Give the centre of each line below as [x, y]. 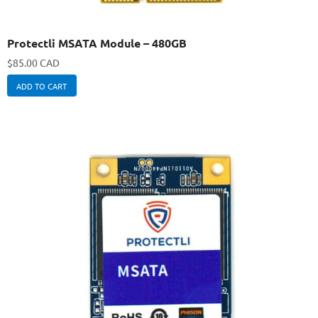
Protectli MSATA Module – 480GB [97, 43]
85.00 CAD [36, 62]
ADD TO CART [42, 86]
